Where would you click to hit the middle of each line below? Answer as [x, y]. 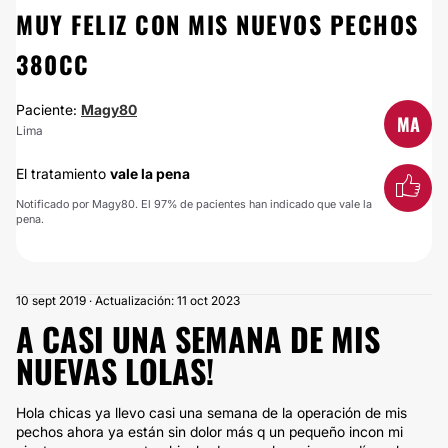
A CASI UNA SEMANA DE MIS [198, 338]
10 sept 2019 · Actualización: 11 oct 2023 [128, 300]
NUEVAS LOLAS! [115, 370]
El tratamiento [63, 173]
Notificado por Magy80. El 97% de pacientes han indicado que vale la [194, 204]
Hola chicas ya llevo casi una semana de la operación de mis [211, 412]
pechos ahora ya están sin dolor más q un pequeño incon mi [209, 431]
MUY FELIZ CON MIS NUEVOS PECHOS [217, 24]
